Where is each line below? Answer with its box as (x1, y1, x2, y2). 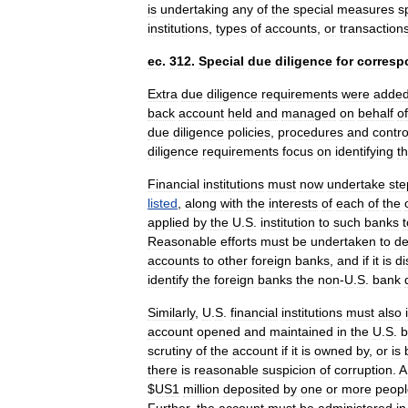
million (183, 382, 219, 396)
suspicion (262, 362, 316, 377)
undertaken (311, 234, 376, 249)
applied (148, 215, 189, 229)
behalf (358, 106, 393, 120)
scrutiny (148, 343, 192, 358)
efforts (220, 234, 257, 249)
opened (197, 324, 240, 339)
